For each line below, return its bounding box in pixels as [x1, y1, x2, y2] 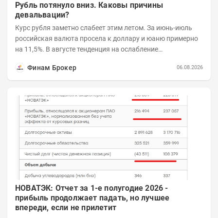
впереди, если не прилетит [15, 202, 116, 212]
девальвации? [15, 10, 70, 19]
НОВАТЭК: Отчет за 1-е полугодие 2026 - [15, 183, 168, 193]
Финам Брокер [27, 63, 77, 72]
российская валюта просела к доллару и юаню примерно [15, 34, 198, 42]
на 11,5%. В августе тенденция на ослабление [15, 45, 158, 53]
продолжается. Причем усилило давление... [15, 55, 155, 64]
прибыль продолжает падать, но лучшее [15, 193, 170, 202]
